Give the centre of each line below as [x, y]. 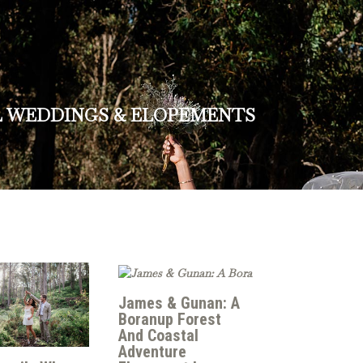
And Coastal [158, 336]
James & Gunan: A [179, 303]
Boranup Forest [170, 320]
